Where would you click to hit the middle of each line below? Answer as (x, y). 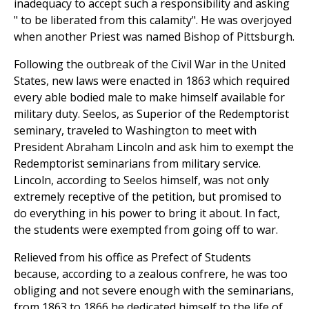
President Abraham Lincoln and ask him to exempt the (154, 147)
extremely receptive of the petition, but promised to (148, 197)
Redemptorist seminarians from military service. (137, 164)
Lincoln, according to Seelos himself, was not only (141, 180)
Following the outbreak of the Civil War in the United (150, 64)
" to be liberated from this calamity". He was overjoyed (153, 20)
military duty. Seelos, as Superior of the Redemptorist (151, 114)
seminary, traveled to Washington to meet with (135, 131)
